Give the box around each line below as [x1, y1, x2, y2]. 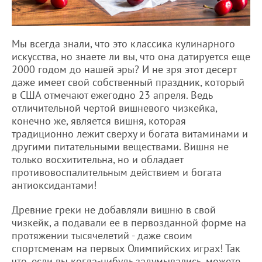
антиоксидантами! [12, 178, 96, 192]
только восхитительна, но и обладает [12, 152, 183, 166]
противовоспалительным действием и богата [12, 165, 222, 179]
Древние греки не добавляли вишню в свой [12, 202, 216, 216]
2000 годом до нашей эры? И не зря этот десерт [12, 62, 236, 76]
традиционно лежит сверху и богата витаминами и [12, 126, 248, 140]
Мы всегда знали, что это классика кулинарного [12, 36, 235, 50]
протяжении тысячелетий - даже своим [12, 228, 192, 242]
